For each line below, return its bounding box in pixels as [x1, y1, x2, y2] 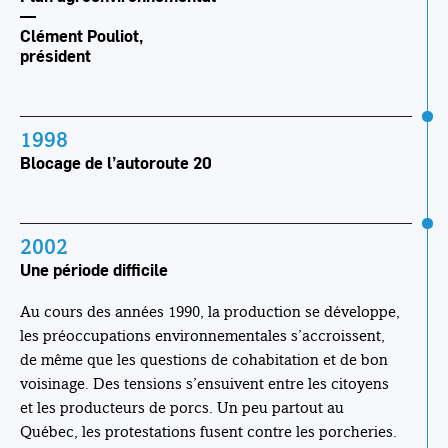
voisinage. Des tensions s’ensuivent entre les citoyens [20, 374, 389, 394]
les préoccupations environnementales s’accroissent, [20, 326, 385, 346]
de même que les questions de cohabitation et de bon [20, 350, 388, 370]
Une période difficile [20, 258, 168, 282]
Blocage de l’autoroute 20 [20, 151, 212, 175]
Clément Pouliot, [20, 24, 143, 48]
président [20, 44, 91, 68]
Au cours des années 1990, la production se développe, [20, 302, 400, 322]
